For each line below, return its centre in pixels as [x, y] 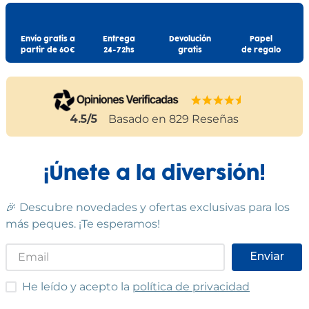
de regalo [261, 51]
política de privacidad [191, 286]
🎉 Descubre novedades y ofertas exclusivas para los [148, 207]
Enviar [267, 257]
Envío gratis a [48, 40]
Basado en [138, 119]
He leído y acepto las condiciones [96, 286]
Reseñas [216, 119]
